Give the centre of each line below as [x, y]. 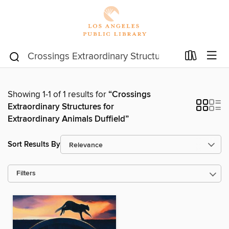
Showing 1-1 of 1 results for [58, 95]
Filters [26, 174]
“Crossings [130, 95]
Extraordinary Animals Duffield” [68, 119]
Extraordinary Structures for [61, 107]
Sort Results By [34, 144]
